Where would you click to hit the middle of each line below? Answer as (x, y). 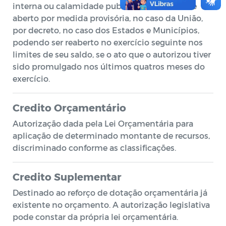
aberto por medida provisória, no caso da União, (108, 18)
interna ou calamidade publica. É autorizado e (105, 6)
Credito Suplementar (67, 177)
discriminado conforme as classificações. (94, 148)
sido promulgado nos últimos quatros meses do (109, 66)
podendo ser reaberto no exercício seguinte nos (108, 42)
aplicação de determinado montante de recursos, (111, 135)
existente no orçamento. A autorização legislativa (111, 205)
